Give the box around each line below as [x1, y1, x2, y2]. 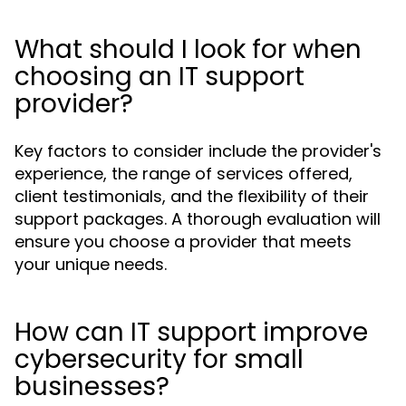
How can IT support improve [14, 314, 368, 350]
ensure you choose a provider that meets [14, 230, 352, 253]
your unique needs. [14, 253, 167, 275]
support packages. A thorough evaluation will [14, 208, 381, 230]
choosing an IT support [14, 59, 304, 94]
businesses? [14, 369, 169, 404]
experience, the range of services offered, [14, 162, 353, 185]
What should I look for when [14, 32, 362, 67]
